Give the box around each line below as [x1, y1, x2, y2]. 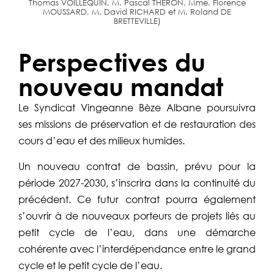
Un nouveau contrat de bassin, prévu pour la [18, 159, 256, 172]
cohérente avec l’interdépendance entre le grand [18, 242, 256, 255]
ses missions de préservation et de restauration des [18, 117, 256, 130]
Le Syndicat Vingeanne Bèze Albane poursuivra [18, 100, 256, 114]
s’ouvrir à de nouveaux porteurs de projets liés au [18, 209, 256, 222]
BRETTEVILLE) [113, 15, 161, 26]
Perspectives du [18, 47, 206, 76]
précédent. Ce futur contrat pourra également [18, 192, 256, 206]
